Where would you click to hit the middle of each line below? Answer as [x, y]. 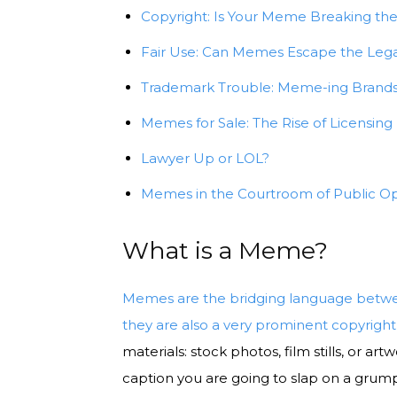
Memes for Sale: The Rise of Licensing [267, 122]
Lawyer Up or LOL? [205, 158]
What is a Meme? [225, 250]
